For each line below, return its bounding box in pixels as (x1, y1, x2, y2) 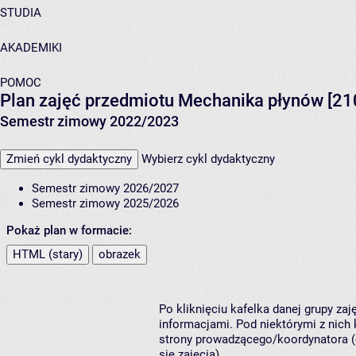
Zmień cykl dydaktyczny (6, 152, 132, 167)
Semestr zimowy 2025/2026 (32, 196, 179, 211)
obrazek (99, 247, 141, 262)
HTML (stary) (13, 247, 83, 262)
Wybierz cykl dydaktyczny (141, 152, 275, 167)
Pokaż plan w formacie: (6, 223, 132, 238)
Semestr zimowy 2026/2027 (32, 181, 179, 196)
